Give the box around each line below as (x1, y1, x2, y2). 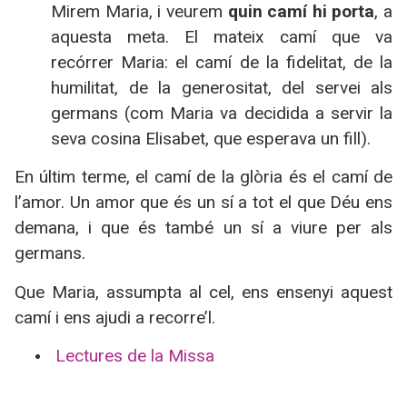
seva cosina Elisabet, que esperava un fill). (51, 127, 371, 149)
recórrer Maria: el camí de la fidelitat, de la (51, 51, 392, 73)
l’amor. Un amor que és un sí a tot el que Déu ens (15, 192, 392, 213)
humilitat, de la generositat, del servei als (51, 76, 392, 98)
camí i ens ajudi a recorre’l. (15, 306, 215, 328)
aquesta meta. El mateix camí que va (51, 25, 392, 47)
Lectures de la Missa (51, 344, 214, 366)
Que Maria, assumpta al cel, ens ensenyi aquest (15, 281, 392, 303)
